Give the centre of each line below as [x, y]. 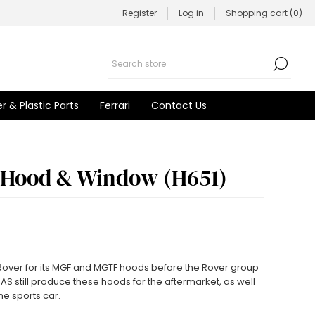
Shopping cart [257, 13]
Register [140, 13]
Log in [191, 13]
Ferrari [115, 105]
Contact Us [179, 105]
